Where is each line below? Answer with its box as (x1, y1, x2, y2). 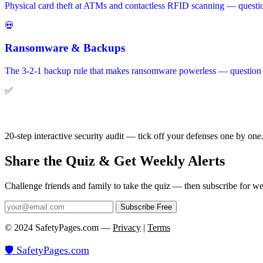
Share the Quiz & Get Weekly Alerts (5, 153, 225, 169)
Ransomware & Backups (5, 42, 125, 55)
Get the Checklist (5, 107, 86, 120)
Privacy (113, 222, 141, 233)
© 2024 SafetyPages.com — (5, 222, 113, 233)
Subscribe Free (120, 203, 172, 212)
